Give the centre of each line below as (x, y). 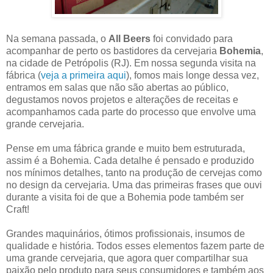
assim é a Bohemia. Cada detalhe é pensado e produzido (130, 161)
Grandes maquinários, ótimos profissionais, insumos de (126, 234)
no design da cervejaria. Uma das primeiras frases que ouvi (134, 185)
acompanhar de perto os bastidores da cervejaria (113, 51)
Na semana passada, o (57, 39)
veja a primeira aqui (83, 76)
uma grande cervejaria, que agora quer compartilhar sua (127, 258)
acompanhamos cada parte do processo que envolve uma (131, 112)
